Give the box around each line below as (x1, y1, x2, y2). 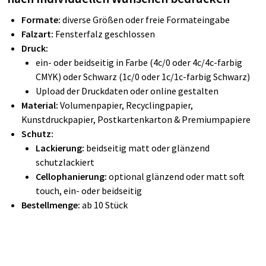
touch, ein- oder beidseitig (36, 184, 142, 197)
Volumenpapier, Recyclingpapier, (60, 99, 193, 111)
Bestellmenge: (21, 198, 82, 211)
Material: (21, 99, 60, 111)
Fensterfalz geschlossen (53, 27, 155, 40)
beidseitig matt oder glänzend (86, 141, 210, 154)
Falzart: (21, 27, 53, 40)
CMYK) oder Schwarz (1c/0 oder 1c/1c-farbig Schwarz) (36, 70, 250, 83)
